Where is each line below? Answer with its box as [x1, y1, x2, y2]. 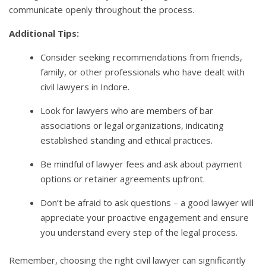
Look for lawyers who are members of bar [40, 104, 214, 116]
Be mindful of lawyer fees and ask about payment [40, 157, 243, 170]
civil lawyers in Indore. [40, 80, 130, 93]
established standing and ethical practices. [40, 134, 213, 146]
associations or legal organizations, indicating [40, 119, 224, 131]
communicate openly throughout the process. [9, 3, 194, 15]
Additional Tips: [9, 27, 79, 39]
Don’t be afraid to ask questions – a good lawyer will [40, 196, 254, 208]
